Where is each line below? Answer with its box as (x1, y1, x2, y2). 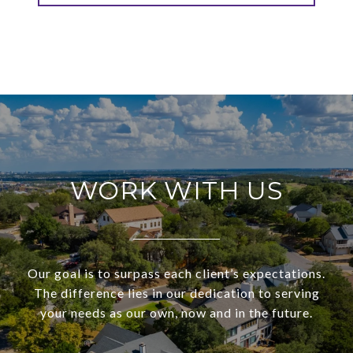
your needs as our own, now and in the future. (40, 304, 313, 320)
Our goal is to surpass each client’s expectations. (28, 265, 325, 281)
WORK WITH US (69, 174, 284, 206)
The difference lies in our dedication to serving (33, 284, 320, 300)
